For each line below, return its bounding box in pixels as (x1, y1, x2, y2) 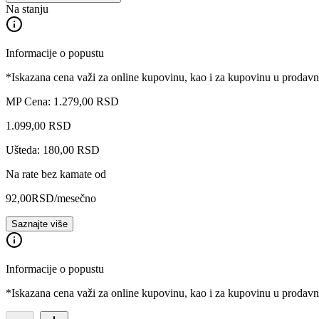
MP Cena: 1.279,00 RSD (6, 95, 119, 108)
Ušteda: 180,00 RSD (6, 143, 100, 156)
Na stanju (6, 2, 48, 15)
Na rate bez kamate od (6, 167, 106, 180)
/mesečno (54, 192, 96, 204)
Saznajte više (11, 218, 68, 229)
